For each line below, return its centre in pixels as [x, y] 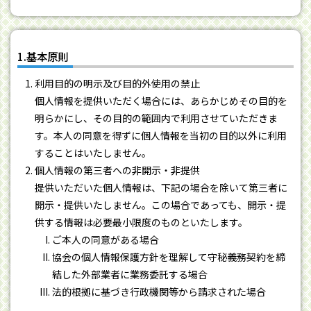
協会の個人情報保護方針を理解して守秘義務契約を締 [169, 257]
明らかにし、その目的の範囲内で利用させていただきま [156, 118]
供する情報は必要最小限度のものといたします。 [141, 222]
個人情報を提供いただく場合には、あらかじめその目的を [161, 100]
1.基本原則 [43, 56]
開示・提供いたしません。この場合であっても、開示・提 [160, 204]
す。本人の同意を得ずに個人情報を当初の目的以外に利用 [161, 135]
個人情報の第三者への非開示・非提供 [117, 170]
